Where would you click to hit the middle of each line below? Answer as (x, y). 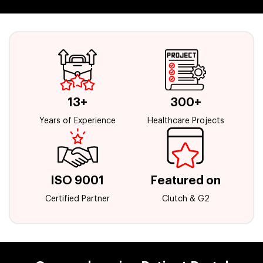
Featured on (186, 181)
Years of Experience (77, 121)
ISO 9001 (77, 181)
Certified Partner (77, 199)
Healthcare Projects (186, 121)
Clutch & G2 (186, 199)
